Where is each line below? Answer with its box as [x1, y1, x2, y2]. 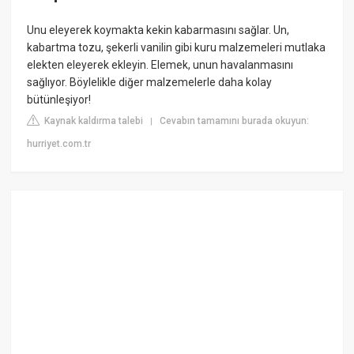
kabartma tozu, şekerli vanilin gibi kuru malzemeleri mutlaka [27, 40, 326, 54]
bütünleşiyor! [27, 92, 92, 106]
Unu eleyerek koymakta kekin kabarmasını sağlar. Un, [27, 23, 290, 36]
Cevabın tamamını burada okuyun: [160, 115, 310, 126]
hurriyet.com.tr [27, 137, 92, 149]
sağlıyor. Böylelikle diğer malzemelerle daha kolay [27, 75, 273, 88]
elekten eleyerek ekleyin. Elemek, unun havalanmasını [27, 58, 294, 71]
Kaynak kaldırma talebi [42, 115, 144, 126]
